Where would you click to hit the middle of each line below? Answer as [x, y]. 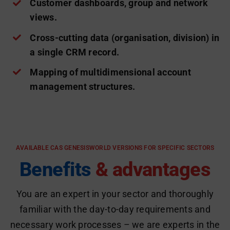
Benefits [55, 170]
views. [43, 17]
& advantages [151, 170]
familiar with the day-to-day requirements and [115, 209]
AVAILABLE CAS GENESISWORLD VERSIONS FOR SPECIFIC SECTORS [115, 148]
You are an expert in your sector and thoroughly [115, 194]
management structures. [83, 86]
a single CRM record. [75, 52]
